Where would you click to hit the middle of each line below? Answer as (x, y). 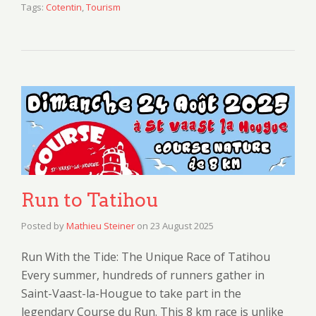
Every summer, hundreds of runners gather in (143, 275)
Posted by (44, 225)
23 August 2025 (182, 225)
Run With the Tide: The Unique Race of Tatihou (146, 256)
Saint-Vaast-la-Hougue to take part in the (131, 293)
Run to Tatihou (90, 200)
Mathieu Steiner (101, 225)
